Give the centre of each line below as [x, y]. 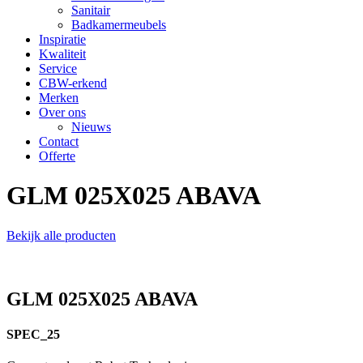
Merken [59, 98]
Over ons [62, 112]
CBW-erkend [73, 83]
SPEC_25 [33, 335]
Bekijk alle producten [61, 235]
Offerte [57, 156]
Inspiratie [62, 39]
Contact [59, 141]
